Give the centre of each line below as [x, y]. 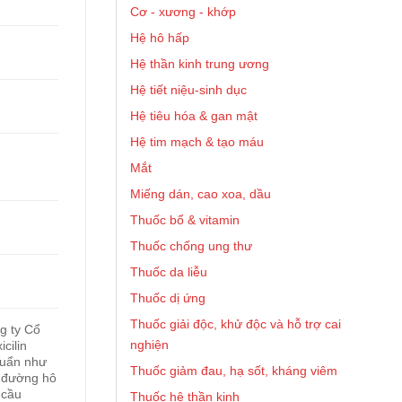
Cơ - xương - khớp [183, 12]
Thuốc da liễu [169, 272]
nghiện [149, 345]
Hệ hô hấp [160, 38]
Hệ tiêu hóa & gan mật [194, 116]
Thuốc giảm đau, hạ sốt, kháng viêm [234, 371]
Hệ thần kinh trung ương [200, 64]
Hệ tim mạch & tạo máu [197, 142]
